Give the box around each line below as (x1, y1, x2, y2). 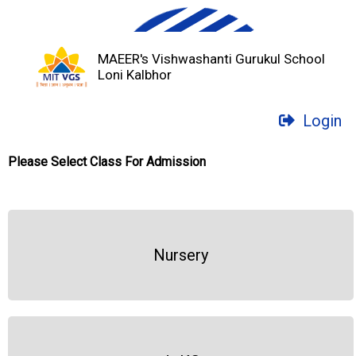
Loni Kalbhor (98, 67, 172, 83)
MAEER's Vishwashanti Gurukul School (98, 51, 326, 67)
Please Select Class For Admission (8, 153, 206, 169)
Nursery (153, 245, 208, 265)
